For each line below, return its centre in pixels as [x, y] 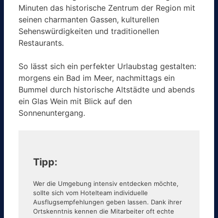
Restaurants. [41, 43]
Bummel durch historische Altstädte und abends [107, 89]
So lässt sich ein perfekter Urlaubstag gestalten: [107, 66]
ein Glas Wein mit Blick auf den [75, 101]
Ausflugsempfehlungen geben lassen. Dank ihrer [108, 202]
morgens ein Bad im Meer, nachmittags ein [97, 78]
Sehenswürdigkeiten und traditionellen [89, 31]
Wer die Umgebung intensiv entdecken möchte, [106, 183]
